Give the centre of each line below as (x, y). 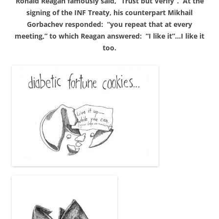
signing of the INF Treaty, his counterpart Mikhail (109, 12)
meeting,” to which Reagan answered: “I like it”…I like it (109, 36)
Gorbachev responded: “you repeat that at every (109, 24)
